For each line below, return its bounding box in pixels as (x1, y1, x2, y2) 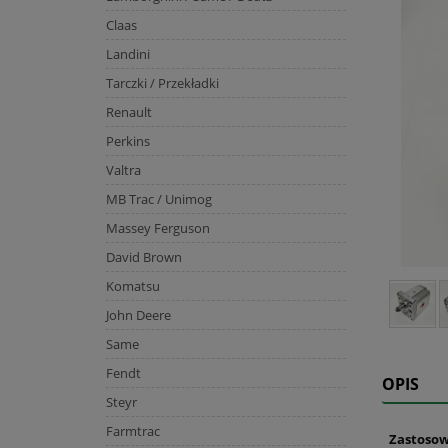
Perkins (105, 131, 150, 150)
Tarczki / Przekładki (105, 73, 219, 92)
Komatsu (105, 276, 160, 295)
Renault (105, 102, 152, 121)
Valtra (105, 160, 141, 179)
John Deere (105, 305, 171, 324)
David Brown (105, 247, 182, 266)
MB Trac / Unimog (105, 189, 212, 208)
